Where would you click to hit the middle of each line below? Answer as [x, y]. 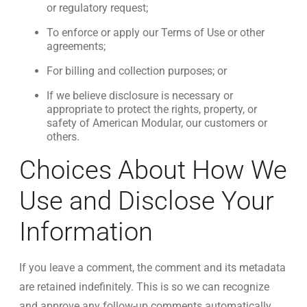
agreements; [76, 46]
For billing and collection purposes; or [137, 71]
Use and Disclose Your [147, 201]
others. [63, 137]
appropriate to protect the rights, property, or [152, 109]
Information [86, 232]
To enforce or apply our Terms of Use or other [156, 33]
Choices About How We [153, 170]
